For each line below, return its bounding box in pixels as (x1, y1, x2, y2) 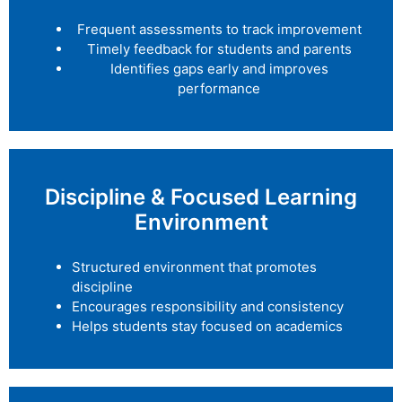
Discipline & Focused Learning (45, 184, 357, 211)
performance (178, 79, 260, 97)
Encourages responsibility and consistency (72, 297, 344, 315)
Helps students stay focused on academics (72, 317, 343, 335)
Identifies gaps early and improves (109, 59, 328, 77)
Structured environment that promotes (72, 258, 317, 275)
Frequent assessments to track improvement (76, 20, 362, 38)
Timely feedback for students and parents (86, 39, 352, 57)
